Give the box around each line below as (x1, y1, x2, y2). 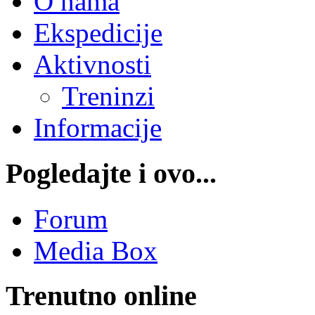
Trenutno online (6, 280, 197, 312)
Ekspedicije (34, 18, 162, 49)
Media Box (34, 235, 157, 266)
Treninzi (62, 81, 155, 112)
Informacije (34, 112, 162, 143)
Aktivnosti (34, 49, 151, 80)
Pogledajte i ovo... (6, 157, 217, 189)
